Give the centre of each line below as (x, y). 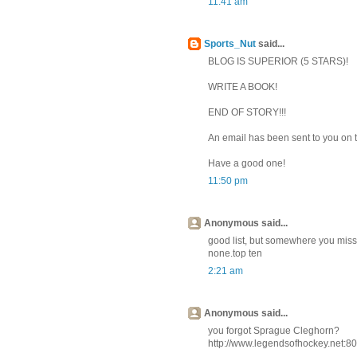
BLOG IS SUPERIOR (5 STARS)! (278, 62)
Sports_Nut (229, 44)
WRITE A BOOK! (242, 87)
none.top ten (235, 254)
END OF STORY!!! (247, 113)
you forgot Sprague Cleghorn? (273, 331)
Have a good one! (246, 164)
